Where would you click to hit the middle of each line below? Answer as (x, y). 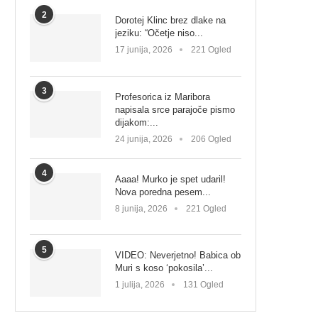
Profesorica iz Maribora (163, 97)
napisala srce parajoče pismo (175, 109)
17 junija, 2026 (144, 50)
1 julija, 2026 (140, 285)
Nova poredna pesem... (163, 192)
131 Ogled (203, 285)
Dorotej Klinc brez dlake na (170, 20)
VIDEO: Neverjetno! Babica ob (178, 256)
